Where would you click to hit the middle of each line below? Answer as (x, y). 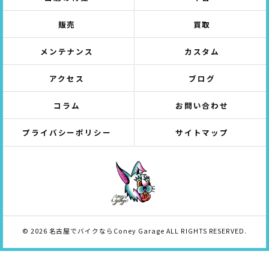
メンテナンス (67, 51)
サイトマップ (202, 132)
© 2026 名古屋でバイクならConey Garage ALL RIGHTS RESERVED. (134, 231)
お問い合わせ (202, 105)
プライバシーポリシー (67, 132)
